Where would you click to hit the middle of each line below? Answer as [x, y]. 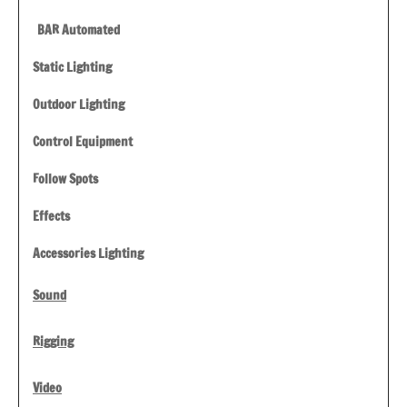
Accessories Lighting [88, 254]
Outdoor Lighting [79, 105]
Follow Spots [65, 179]
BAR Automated [79, 30]
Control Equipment [83, 142]
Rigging [53, 342]
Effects [51, 217]
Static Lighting [72, 68]
